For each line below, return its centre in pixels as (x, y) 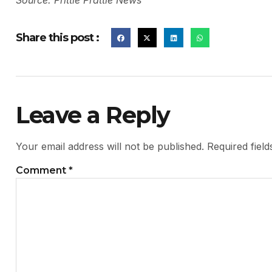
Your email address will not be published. (110, 146)
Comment (42, 170)
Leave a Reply (93, 115)
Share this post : (57, 37)
